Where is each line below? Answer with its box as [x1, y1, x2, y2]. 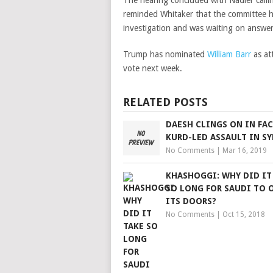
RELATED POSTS [123, 96, 208, 108]
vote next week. [123, 63, 182, 73]
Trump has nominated [123, 49, 207, 59]
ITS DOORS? [166, 196, 216, 206]
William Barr [207, 49, 251, 59]
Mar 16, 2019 [222, 146, 267, 155]
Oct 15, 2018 [222, 210, 265, 219]
